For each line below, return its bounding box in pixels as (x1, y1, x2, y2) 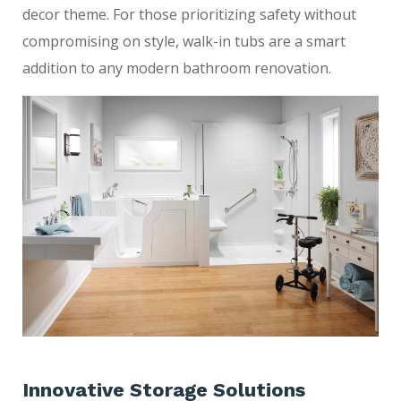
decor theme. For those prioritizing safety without (22, 4, 356, 24)
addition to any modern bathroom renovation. (22, 58, 331, 78)
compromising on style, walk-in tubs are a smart (22, 31, 346, 51)
